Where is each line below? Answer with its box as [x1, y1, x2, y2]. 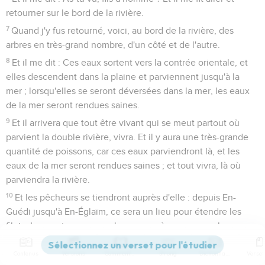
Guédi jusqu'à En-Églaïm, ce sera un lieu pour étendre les [6, 206, 241, 216]
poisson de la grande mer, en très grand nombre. [6, 235, 206, 245]
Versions [62, 250, 85, 257]
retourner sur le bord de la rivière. [6, 8, 144, 18]
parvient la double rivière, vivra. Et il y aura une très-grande [6, 132, 248, 142]
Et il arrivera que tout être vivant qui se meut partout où [12, 118, 240, 128]
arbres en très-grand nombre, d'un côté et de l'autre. [6, 40, 220, 50]
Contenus [14, 250, 38, 257]
